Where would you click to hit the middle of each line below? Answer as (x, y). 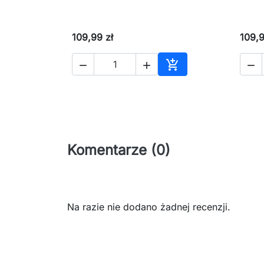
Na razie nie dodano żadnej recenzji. (149, 207)
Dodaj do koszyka (213, 78)
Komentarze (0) (119, 150)
